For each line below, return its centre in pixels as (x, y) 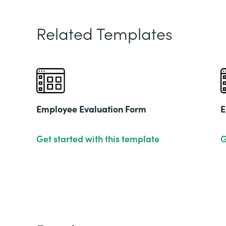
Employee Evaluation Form (91, 109)
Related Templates (104, 33)
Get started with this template (98, 138)
